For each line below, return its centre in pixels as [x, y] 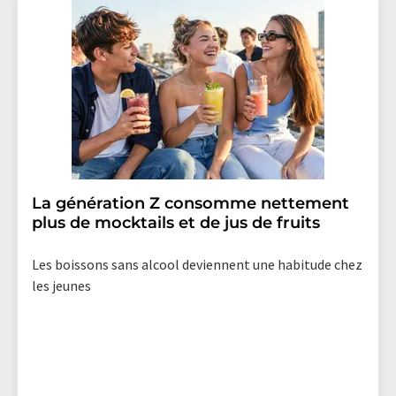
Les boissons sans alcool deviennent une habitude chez [197, 264]
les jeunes [61, 285]
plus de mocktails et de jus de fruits [176, 222]
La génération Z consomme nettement [190, 203]
